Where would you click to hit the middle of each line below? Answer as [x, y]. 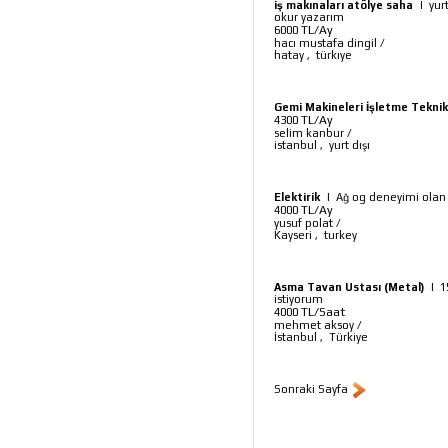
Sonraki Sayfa [311, 389]
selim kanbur [309, 133]
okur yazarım [309, 17]
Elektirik [298, 197]
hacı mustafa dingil [325, 43]
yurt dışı [349, 145]
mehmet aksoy [314, 325]
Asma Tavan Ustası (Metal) [349, 287]
